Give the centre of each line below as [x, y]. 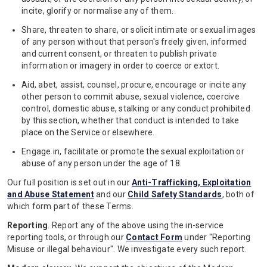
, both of [238, 194]
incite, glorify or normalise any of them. [98, 11]
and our [111, 194]
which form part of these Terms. [70, 206]
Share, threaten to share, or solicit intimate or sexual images [139, 30]
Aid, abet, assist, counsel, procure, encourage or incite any [134, 85]
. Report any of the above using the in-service [136, 225]
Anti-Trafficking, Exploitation [192, 182]
